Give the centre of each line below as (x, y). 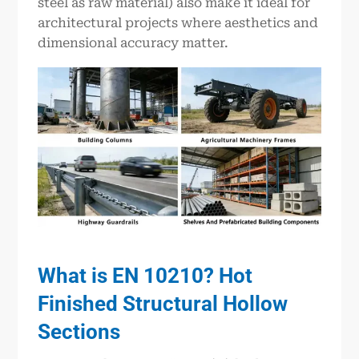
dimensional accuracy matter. (133, 42)
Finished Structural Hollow (163, 304)
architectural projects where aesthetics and (178, 22)
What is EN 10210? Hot (145, 276)
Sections (79, 332)
